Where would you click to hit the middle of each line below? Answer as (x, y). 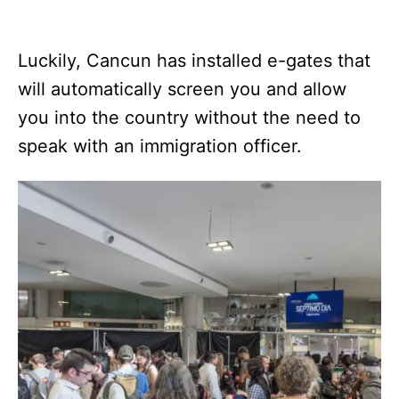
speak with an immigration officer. (160, 146)
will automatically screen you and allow (182, 89)
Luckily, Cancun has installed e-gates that (194, 60)
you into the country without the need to (189, 117)
